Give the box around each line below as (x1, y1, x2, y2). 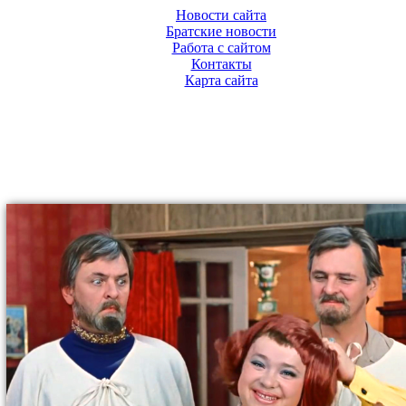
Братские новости (166, 24, 276, 39)
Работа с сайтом (171, 40, 271, 55)
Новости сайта (176, 7, 266, 23)
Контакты (190, 56, 252, 72)
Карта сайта (184, 72, 258, 88)
